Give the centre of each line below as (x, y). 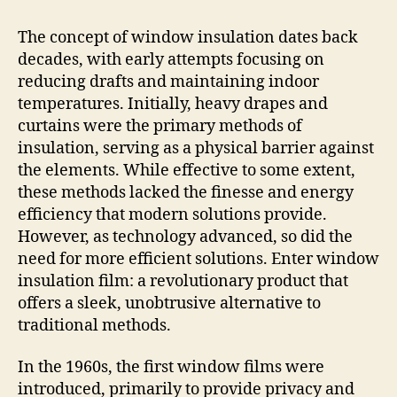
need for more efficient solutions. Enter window (198, 259)
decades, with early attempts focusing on (171, 59)
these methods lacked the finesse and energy (186, 192)
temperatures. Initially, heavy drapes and (173, 104)
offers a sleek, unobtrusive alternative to (169, 303)
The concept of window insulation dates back (188, 37)
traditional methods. (94, 325)
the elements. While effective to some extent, (187, 170)
